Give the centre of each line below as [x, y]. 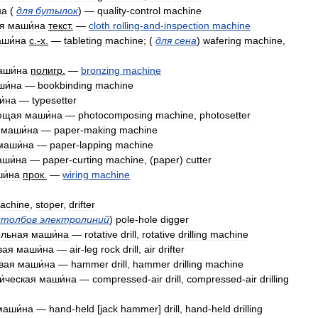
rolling [126, 26]
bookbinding [65, 85]
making [100, 130]
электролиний [75, 219]
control [145, 11]
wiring [76, 175]
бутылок [57, 11]
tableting [83, 40]
